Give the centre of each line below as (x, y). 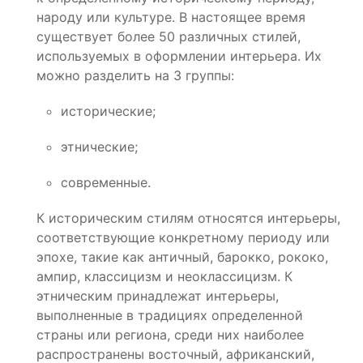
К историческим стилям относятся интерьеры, (188, 218)
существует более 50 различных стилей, (169, 37)
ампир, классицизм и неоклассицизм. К (164, 277)
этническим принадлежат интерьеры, (158, 296)
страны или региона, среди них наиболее (170, 335)
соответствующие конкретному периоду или (183, 238)
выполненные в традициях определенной (170, 316)
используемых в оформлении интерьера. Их (179, 56)
